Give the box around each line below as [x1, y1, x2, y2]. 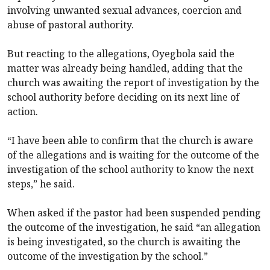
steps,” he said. [7, 177, 75, 190]
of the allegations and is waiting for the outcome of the [7, 148, 259, 162]
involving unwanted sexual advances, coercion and [7, 3, 242, 17]
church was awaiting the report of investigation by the [7, 75, 259, 89]
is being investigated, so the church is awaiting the [7, 234, 240, 248]
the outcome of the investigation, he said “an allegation [7, 220, 260, 234]
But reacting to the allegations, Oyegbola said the [7, 46, 234, 60]
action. [7, 104, 38, 118]
